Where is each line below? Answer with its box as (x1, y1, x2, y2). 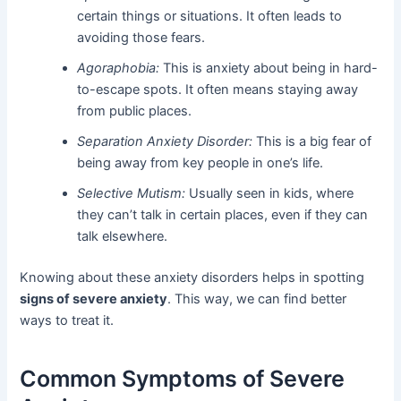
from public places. (77, 103, 192, 120)
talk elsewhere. (77, 228, 168, 245)
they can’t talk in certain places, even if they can (77, 207, 369, 224)
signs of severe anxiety (20, 290, 168, 307)
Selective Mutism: (77, 185, 186, 202)
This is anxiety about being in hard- (159, 60, 379, 77)
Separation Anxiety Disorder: (77, 133, 253, 150)
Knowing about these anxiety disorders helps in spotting (20, 269, 365, 286)
